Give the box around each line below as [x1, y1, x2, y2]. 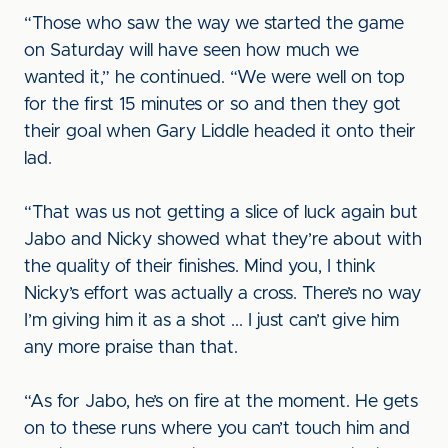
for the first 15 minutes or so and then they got [24, 96, 401, 114]
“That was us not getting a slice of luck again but [24, 204, 418, 222]
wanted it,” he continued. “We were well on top [24, 69, 405, 87]
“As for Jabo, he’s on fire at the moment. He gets [24, 393, 418, 411]
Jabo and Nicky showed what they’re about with [24, 231, 422, 249]
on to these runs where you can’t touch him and [24, 420, 410, 438]
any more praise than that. [24, 339, 238, 357]
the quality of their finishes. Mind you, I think [24, 258, 376, 276]
